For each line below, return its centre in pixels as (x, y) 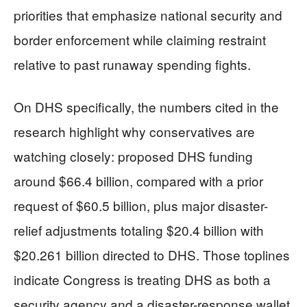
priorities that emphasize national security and (148, 15)
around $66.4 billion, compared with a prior (138, 181)
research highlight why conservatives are (134, 132)
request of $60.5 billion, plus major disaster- (141, 206)
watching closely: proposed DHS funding (133, 156)
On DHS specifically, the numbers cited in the (146, 107)
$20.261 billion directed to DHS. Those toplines (152, 255)
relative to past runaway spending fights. (132, 64)
